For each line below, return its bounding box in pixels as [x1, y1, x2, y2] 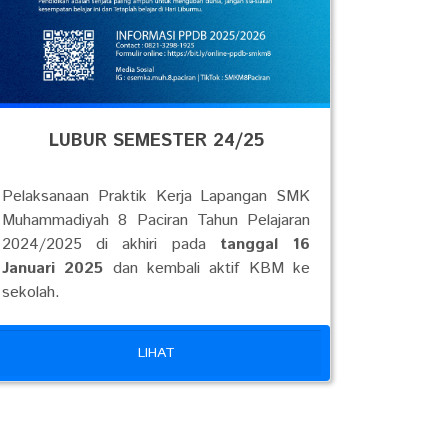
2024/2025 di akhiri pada [2, 232, 220, 256]
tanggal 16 [219, 232, 311, 256]
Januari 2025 [2, 256, 104, 280]
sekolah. [2, 280, 60, 304]
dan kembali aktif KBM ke [103, 256, 311, 280]
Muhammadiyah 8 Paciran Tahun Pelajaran [2, 208, 310, 232]
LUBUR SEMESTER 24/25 [48, 127, 264, 154]
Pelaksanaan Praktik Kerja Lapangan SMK [2, 184, 310, 208]
